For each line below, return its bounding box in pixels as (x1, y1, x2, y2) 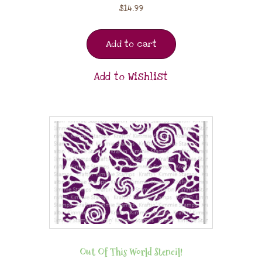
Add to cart (105, 38, 157, 50)
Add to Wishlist (94, 70, 168, 84)
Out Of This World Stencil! (80, 244, 182, 260)
